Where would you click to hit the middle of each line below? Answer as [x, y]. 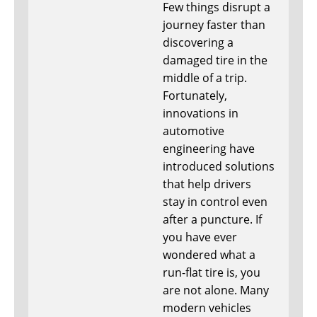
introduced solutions [219, 167]
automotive [194, 131]
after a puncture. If [212, 220]
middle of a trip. [205, 78]
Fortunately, [195, 96]
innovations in [201, 114]
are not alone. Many [216, 290]
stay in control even [215, 202]
